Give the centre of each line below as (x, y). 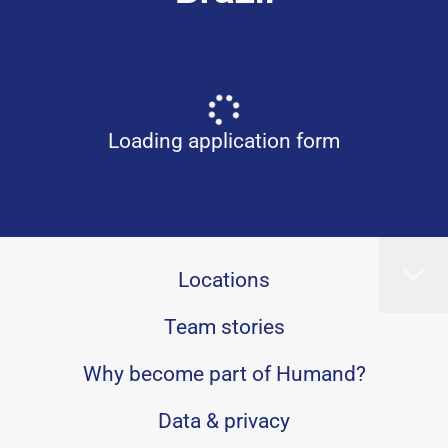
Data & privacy (224, 421)
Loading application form (224, 141)
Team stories (224, 327)
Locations (224, 280)
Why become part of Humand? (224, 374)
